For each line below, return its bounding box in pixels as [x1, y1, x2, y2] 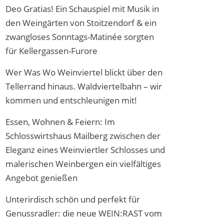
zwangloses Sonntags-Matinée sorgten [5, 31, 154, 42]
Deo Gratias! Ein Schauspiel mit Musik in [5, 3, 159, 14]
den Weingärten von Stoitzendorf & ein [5, 17, 156, 28]
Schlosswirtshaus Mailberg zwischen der [5, 130, 160, 141]
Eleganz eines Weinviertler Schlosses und [5, 144, 165, 155]
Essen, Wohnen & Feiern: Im [5, 116, 115, 127]
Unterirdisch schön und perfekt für [5, 193, 140, 205]
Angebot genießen [5, 172, 77, 183]
